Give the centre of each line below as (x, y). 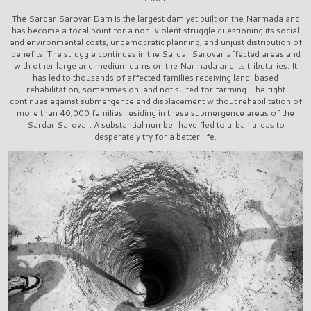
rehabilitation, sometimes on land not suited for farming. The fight (155, 90)
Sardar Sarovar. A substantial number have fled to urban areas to (155, 125)
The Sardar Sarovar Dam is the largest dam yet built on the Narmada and (155, 19)
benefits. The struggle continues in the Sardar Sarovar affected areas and (155, 54)
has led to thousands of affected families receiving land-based (155, 78)
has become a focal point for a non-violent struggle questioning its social (155, 31)
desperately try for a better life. (155, 137)
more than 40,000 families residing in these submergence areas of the (155, 113)
